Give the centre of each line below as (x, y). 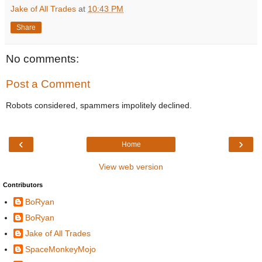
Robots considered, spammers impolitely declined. (99, 105)
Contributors (23, 185)
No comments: (42, 58)
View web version (131, 167)
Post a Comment (48, 84)
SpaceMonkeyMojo (61, 249)
